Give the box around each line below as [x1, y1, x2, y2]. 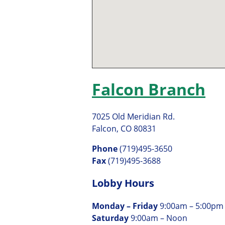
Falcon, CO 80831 [92, 123, 156, 134]
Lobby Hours [92, 176, 154, 190]
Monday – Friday [92, 200, 160, 211]
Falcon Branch [92, 78, 205, 100]
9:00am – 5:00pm [160, 200, 223, 211]
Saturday [92, 212, 131, 223]
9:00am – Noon [131, 212, 187, 223]
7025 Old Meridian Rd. [92, 110, 175, 122]
